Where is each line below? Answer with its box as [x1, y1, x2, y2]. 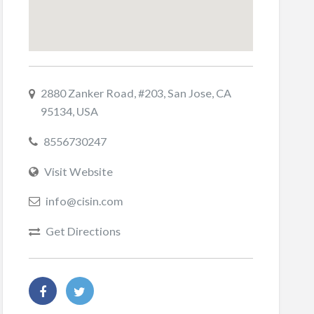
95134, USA [40, 104, 98, 118]
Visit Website [43, 164, 113, 178]
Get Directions [45, 224, 121, 238]
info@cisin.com [45, 194, 123, 208]
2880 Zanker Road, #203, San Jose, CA [40, 86, 231, 100]
